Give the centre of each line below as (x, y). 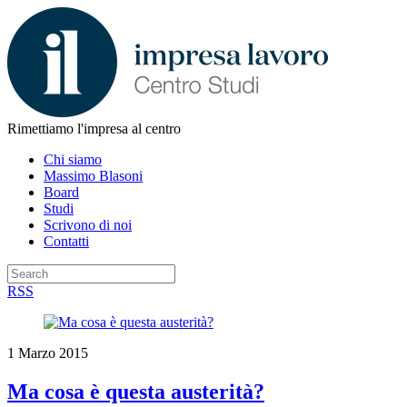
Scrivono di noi (88, 225)
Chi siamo (73, 159)
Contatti (66, 241)
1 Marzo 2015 (48, 353)
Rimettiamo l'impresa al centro (94, 129)
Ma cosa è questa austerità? (136, 391)
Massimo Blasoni (93, 176)
